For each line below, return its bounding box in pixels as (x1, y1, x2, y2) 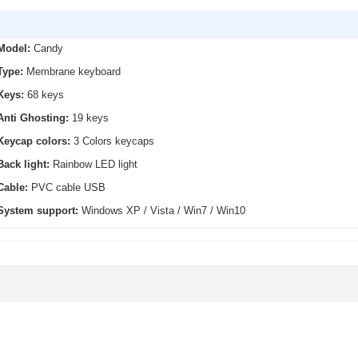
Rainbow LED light (53, 158, 138, 171)
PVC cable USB (31, 181, 106, 194)
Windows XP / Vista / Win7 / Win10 (82, 205, 246, 217)
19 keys (69, 112, 109, 125)
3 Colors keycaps (74, 135, 155, 148)
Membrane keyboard (26, 66, 121, 78)
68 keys (27, 89, 65, 101)
